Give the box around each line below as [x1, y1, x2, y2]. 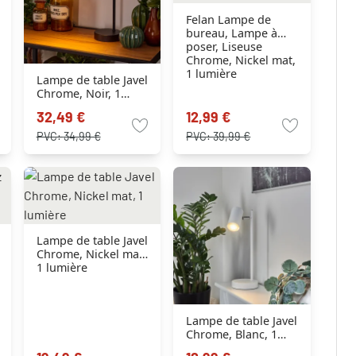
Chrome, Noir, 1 [36, 86, 121, 102]
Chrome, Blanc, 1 [186, 326, 278, 342]
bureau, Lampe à [186, 25, 278, 41]
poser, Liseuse [186, 38, 263, 54]
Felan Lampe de [186, 11, 272, 27]
